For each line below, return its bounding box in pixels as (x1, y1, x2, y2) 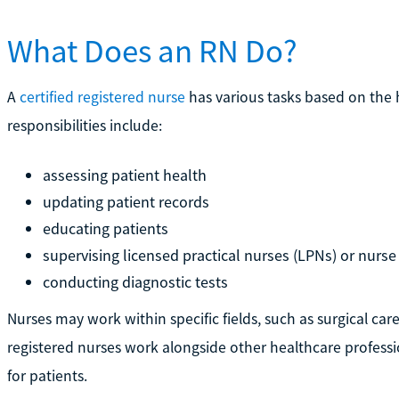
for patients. (6, 365, 87, 386)
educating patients (42, 217, 168, 239)
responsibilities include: (6, 115, 162, 135)
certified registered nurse (19, 86, 185, 107)
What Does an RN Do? (6, 29, 297, 71)
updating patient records (42, 191, 209, 212)
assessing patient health (42, 164, 207, 185)
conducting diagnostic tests (42, 271, 228, 292)
